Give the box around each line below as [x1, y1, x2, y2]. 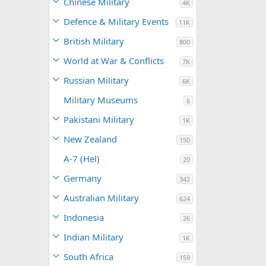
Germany [64, 172, 102, 184]
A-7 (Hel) [64, 153, 100, 164]
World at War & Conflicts [64, 55, 164, 66]
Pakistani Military [64, 113, 134, 125]
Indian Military [64, 231, 123, 243]
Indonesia [64, 211, 104, 223]
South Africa [64, 251, 113, 262]
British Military [64, 35, 124, 47]
